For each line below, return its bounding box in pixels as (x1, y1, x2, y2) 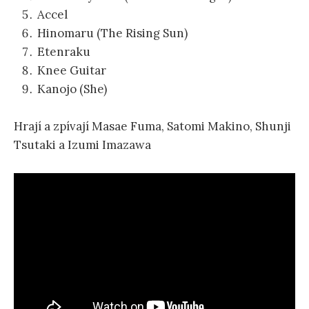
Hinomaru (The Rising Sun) (37, 25, 188, 41)
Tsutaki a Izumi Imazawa (14, 137, 151, 152)
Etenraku (37, 43, 90, 59)
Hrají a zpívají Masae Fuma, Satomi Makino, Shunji (14, 118, 291, 134)
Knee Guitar (37, 62, 106, 78)
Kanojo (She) (37, 81, 107, 97)
